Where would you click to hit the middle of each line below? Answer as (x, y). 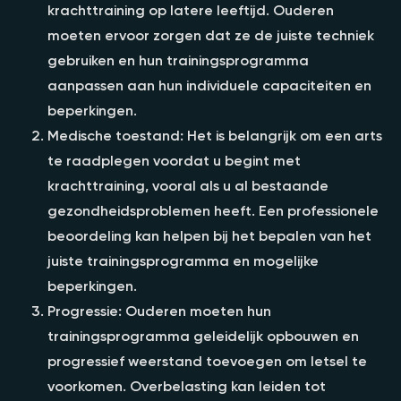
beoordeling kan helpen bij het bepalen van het (209, 235)
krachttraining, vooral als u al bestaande (188, 185)
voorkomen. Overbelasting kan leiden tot (187, 385)
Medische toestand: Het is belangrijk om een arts (215, 135)
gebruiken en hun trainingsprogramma (178, 60)
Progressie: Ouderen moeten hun (159, 310)
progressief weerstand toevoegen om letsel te (207, 360)
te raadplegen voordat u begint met (174, 160)
